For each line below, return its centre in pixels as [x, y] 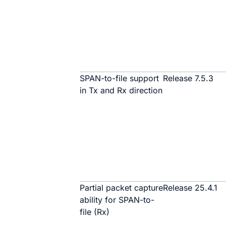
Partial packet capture [122, 188]
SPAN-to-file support [120, 78]
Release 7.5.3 [188, 78]
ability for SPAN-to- [117, 200]
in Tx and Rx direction [121, 90]
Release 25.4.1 [190, 188]
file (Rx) [95, 212]
